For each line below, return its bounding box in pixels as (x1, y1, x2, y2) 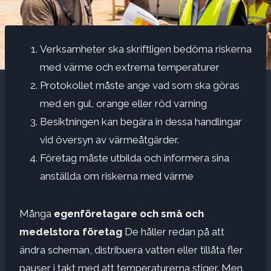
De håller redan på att (122, 225, 224, 238)
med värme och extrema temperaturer (40, 60, 220, 73)
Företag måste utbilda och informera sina (40, 151, 229, 164)
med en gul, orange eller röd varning (40, 97, 207, 109)
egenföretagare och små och (54, 207, 204, 220)
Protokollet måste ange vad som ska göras (40, 79, 240, 91)
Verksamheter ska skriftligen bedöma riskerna (40, 42, 252, 55)
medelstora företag (19, 225, 122, 238)
